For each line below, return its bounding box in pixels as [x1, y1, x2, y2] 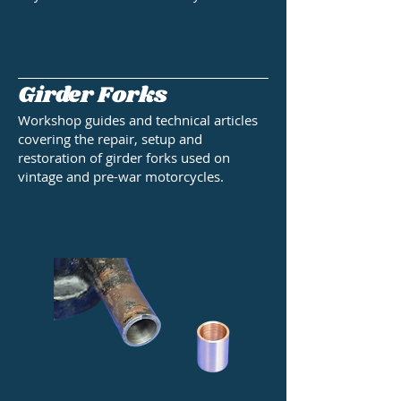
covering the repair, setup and [18, 130, 202, 149]
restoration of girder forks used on [18, 149, 230, 167]
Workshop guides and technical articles [18, 111, 258, 130]
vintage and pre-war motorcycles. [18, 167, 224, 186]
